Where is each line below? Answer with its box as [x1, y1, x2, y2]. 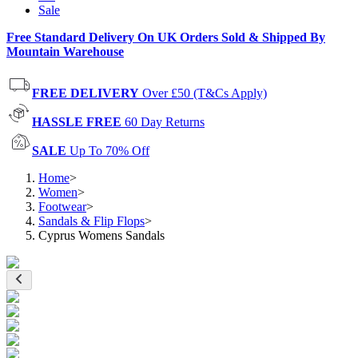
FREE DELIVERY [32, 86, 139, 100]
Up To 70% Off [70, 144, 149, 157]
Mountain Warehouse [6, 45, 124, 58]
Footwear [38, 200, 86, 213]
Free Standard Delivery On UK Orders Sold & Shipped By [6, 30, 325, 44]
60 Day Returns [125, 115, 205, 129]
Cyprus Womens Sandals [38, 229, 165, 242]
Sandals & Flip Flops [38, 214, 145, 228]
